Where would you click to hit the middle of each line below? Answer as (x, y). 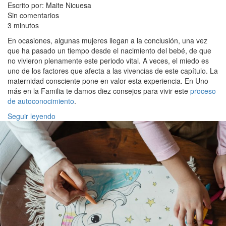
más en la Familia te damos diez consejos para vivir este (99, 91)
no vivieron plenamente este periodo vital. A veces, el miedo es (108, 60)
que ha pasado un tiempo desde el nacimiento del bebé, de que (109, 50)
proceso (203, 91)
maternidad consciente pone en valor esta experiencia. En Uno (108, 80)
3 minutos (23, 25)
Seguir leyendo (32, 116)
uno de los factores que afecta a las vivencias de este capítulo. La (113, 70)
